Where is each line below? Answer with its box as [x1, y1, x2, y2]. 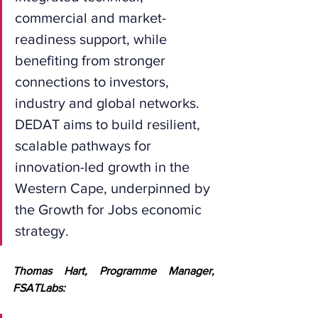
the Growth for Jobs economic [15, 201, 205, 217]
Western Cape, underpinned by [15, 180, 214, 196]
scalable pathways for [15, 137, 155, 153]
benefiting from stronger [15, 52, 169, 68]
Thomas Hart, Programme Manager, [13, 264, 214, 277]
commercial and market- [15, 9, 166, 26]
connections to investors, [15, 73, 172, 89]
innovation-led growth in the [15, 158, 193, 175]
